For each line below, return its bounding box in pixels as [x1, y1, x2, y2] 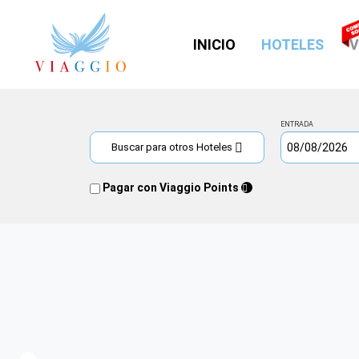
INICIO [193, 35, 236, 53]
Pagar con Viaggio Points [103, 181, 239, 194]
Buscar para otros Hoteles [111, 141, 235, 153]
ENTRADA [280, 120, 313, 128]
